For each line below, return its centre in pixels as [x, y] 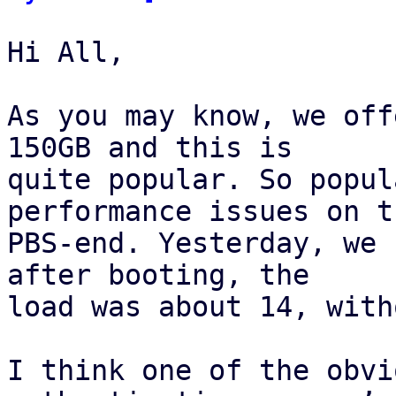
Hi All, [66, 52]
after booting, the [167, 275]
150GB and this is [158, 148]
